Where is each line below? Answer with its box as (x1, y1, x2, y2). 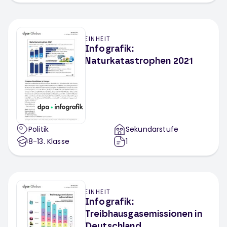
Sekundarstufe (126, 124, 179, 134)
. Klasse (43, 136, 69, 146)
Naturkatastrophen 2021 (85, 57, 194, 66)
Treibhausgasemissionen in (85, 210, 202, 219)
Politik (28, 124, 49, 134)
